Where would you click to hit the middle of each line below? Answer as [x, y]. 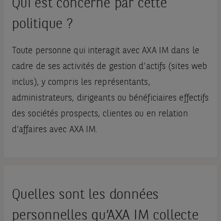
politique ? [42, 25]
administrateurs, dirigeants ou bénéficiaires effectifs [110, 98]
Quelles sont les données [85, 196]
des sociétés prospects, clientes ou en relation [100, 114]
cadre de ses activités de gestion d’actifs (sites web [110, 67]
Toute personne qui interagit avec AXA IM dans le [105, 51]
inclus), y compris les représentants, [81, 83]
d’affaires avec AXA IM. [55, 130]
